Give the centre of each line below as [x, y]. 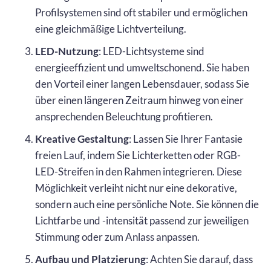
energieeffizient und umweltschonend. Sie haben [142, 67]
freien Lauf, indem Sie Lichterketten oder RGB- [138, 155]
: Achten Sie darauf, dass [199, 259]
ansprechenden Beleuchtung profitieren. [124, 116]
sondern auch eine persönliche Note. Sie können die [147, 204]
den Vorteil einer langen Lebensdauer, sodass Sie [142, 83]
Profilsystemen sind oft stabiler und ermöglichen [141, 12]
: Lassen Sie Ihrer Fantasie [186, 139]
